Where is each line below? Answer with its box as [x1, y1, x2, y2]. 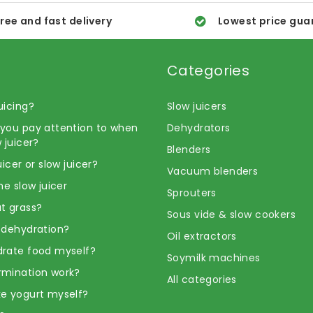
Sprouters [167, 186, 217, 201]
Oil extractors [167, 229, 237, 244]
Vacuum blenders [167, 164, 259, 179]
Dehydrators [167, 121, 231, 136]
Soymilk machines [167, 251, 261, 265]
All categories [167, 272, 237, 287]
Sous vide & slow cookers [167, 208, 296, 222]
